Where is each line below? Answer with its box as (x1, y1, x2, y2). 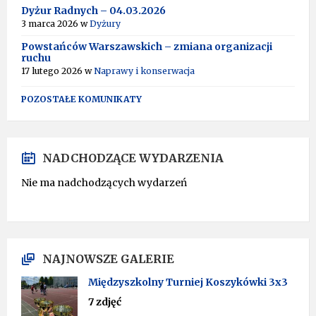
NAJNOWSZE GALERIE (42, 252, 174, 266)
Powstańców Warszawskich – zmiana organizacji (21, 40, 272, 53)
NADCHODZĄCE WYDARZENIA (42, 151, 224, 165)
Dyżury (90, 18, 121, 29)
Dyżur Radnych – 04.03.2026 (21, 4, 166, 17)
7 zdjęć (88, 296, 121, 308)
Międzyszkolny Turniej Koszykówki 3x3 (88, 276, 288, 288)
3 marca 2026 (21, 18, 80, 29)
